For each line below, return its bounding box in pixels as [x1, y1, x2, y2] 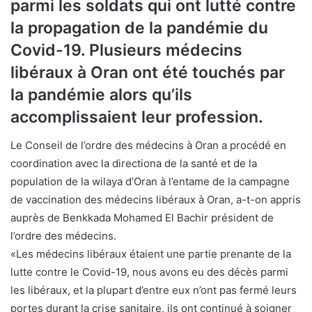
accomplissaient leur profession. [10, 107, 263, 127]
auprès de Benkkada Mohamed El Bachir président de [10, 210, 274, 224]
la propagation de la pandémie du [10, 18, 268, 38]
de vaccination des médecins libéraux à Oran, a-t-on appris [10, 192, 301, 206]
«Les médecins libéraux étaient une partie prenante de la [10, 247, 291, 260]
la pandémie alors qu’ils [10, 85, 192, 104]
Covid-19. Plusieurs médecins [10, 40, 242, 60]
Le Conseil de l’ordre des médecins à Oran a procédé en [10, 138, 286, 152]
